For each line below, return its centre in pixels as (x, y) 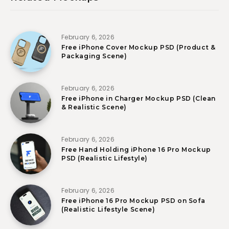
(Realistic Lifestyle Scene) (108, 210)
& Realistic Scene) (94, 107)
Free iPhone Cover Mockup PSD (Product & (139, 48)
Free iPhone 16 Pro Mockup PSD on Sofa (133, 201)
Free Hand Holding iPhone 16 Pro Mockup (136, 150)
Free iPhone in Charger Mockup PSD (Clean (139, 99)
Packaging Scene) (94, 56)
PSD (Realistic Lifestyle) (105, 158)
